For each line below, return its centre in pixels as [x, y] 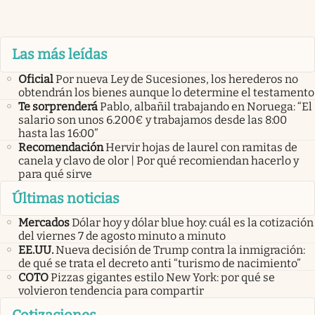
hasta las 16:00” [58, 133]
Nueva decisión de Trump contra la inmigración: [180, 250]
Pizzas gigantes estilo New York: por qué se [163, 278]
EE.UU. [36, 250]
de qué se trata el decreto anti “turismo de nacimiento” [160, 264]
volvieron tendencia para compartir [111, 291]
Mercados [44, 223]
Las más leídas [60, 54]
